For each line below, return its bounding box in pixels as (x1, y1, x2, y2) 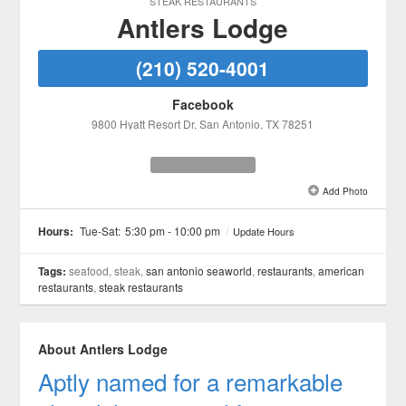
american (318, 262, 365, 278)
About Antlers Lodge (38, 339, 169, 358)
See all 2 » (176, 207, 229, 224)
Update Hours (233, 223, 295, 238)
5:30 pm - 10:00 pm (125, 222, 221, 238)
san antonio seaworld (146, 262, 253, 278)
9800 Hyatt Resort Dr (92, 115, 195, 131)
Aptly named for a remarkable (38, 363, 343, 398)
